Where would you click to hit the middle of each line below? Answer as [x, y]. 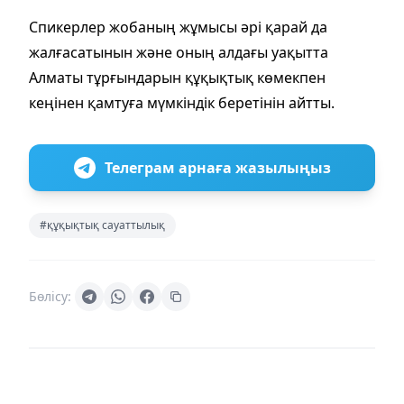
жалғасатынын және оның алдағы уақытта [179, 52]
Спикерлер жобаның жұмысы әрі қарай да [178, 27]
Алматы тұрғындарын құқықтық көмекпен [177, 77]
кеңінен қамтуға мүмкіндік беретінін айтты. [182, 102]
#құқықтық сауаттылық [102, 225]
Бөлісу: [50, 296]
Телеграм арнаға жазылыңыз [217, 167]
